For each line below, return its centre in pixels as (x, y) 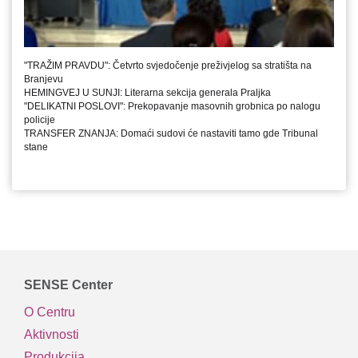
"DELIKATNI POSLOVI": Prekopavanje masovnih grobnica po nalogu (172, 106)
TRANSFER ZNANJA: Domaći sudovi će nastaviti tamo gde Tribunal (171, 133)
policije (40, 119)
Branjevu (44, 79)
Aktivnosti (52, 335)
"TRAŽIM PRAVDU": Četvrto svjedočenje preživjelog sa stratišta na (168, 65)
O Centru (50, 312)
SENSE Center (68, 284)
